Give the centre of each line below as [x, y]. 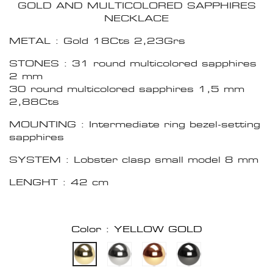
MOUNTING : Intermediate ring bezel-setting [135, 124]
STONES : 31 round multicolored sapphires [133, 63]
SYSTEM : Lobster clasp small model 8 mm [134, 160]
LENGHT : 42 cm [59, 182]
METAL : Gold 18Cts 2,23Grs [97, 41]
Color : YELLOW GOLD [136, 229]
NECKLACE [136, 18]
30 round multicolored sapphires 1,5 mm [127, 89]
